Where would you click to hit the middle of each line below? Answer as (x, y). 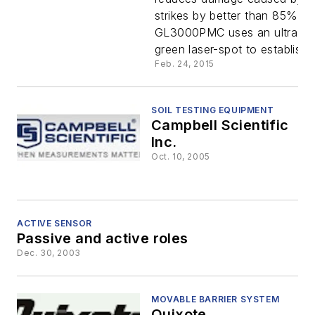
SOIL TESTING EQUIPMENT (213, 110)
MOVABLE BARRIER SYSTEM (216, 300)
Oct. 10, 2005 (181, 156)
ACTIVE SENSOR (54, 224)
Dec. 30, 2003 (49, 253)
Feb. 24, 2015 (185, 64)
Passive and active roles (103, 239)
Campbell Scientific (220, 125)
